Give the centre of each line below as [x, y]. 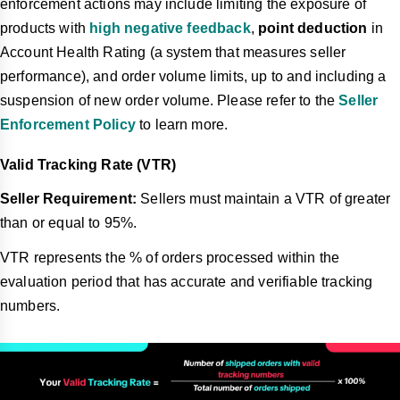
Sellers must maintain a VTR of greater [264, 199]
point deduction [311, 29]
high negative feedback [170, 29]
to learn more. [182, 125]
